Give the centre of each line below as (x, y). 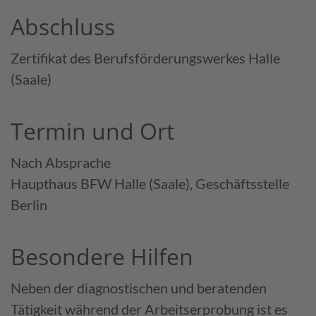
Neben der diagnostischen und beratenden (139, 287)
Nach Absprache (61, 162)
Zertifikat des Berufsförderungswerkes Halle (145, 57)
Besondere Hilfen (102, 256)
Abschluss (63, 26)
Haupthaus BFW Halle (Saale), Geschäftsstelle (150, 183)
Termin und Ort (92, 130)
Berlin (29, 204)
